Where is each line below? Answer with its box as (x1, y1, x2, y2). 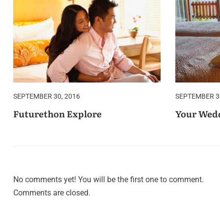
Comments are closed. (13, 188, 90, 198)
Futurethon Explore (13, 107, 102, 121)
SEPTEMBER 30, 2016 (13, 92, 80, 101)
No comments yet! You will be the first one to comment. (13, 175, 204, 185)
